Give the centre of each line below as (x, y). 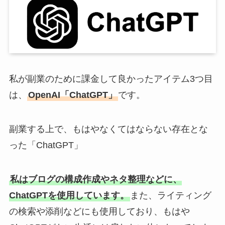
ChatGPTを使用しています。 (69, 196)
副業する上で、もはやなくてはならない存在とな (108, 129)
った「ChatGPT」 (46, 145)
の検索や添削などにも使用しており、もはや (99, 212)
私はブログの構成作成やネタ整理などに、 (96, 180)
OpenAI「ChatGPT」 (72, 95)
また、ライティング (171, 196)
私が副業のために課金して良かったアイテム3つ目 (111, 79)
